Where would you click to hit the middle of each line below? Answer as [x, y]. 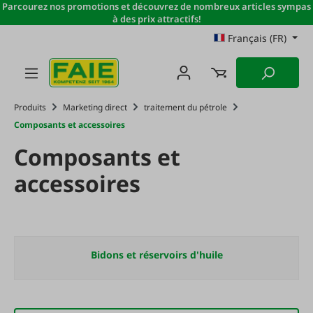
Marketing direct [95, 107]
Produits [30, 107]
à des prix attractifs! [156, 19]
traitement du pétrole [185, 107]
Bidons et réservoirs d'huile [156, 255]
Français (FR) [257, 38]
